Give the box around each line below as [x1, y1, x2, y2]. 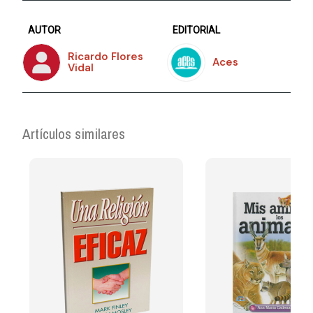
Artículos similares [22, 123, 126, 144]
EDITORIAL [173, 24, 220, 36]
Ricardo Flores [68, 50, 144, 64]
